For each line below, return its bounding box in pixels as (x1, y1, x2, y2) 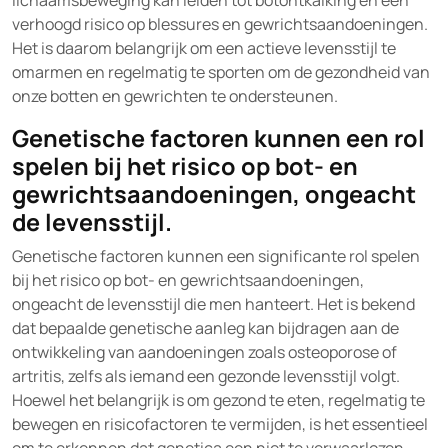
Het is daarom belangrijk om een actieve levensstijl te (12, 37, 396, 59)
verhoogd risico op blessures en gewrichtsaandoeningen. (12, 13, 428, 35)
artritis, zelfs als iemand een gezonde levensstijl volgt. (12, 365, 400, 387)
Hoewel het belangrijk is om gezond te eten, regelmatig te (12, 389, 425, 411)
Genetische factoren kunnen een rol (12, 122, 425, 154)
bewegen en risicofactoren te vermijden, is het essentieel (12, 413, 428, 435)
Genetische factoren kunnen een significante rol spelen (12, 245, 420, 267)
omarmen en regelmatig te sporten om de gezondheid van (12, 61, 430, 83)
